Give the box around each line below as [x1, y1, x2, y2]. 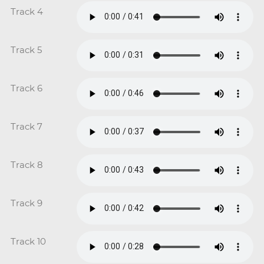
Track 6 [10, 82, 42, 94]
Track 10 [10, 235, 46, 247]
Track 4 [10, 5, 43, 17]
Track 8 [10, 159, 43, 170]
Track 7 [10, 120, 42, 132]
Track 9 [10, 197, 42, 209]
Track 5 [10, 44, 42, 55]
